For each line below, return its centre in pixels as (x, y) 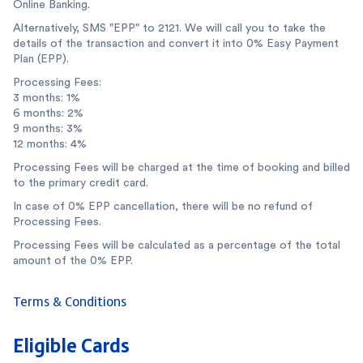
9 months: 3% (48, 128)
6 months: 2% (48, 113)
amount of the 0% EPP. (73, 260)
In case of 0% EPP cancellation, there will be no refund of (163, 206)
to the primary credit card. (81, 182)
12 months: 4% (50, 143)
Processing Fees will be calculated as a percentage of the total (177, 245)
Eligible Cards (71, 344)
